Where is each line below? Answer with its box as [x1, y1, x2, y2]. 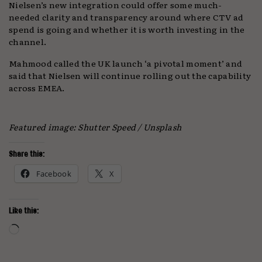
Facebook [36, 168, 71, 180]
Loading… [19, 220, 65, 235]
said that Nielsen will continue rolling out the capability [9, 69, 251, 82]
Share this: [9, 150, 44, 158]
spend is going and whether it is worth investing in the [9, 23, 245, 36]
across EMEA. [9, 81, 67, 94]
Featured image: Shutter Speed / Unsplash [9, 120, 182, 133]
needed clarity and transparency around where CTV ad [9, 11, 244, 23]
